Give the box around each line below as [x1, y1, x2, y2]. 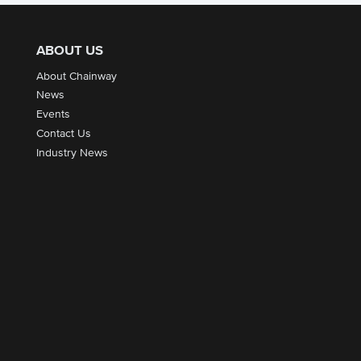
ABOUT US [35, 44, 103, 59]
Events [35, 109, 70, 121]
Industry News [35, 147, 108, 159]
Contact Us [35, 127, 91, 139]
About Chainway [35, 70, 117, 82]
